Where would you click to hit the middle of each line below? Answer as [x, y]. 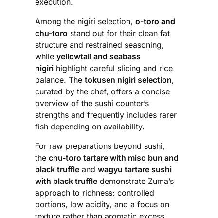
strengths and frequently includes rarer [106, 115]
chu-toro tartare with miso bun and [114, 158]
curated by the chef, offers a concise [102, 92]
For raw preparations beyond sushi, [100, 146]
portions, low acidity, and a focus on [102, 205]
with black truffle [66, 181]
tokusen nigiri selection [128, 80]
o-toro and [155, 22]
